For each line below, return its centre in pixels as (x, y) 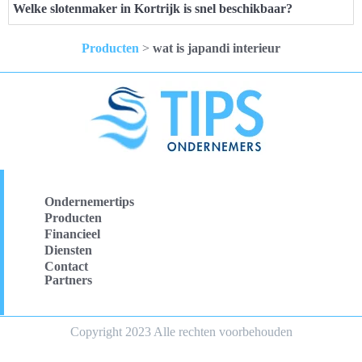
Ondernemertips (89, 201)
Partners (68, 280)
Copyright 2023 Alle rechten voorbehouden (181, 331)
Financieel (72, 234)
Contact (66, 266)
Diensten (68, 250)
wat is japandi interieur (217, 48)
